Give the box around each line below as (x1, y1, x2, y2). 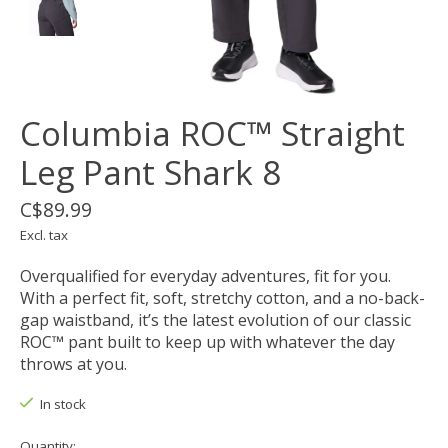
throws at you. (20, 353, 127, 376)
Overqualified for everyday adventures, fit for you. (20, 265, 391, 288)
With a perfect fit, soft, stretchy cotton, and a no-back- (20, 287, 425, 310)
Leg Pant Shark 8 (20, 150, 281, 196)
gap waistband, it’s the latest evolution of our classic (20, 309, 411, 332)
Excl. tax (20, 226, 68, 245)
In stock (39, 395, 86, 414)
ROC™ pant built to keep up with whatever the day (20, 331, 395, 354)
